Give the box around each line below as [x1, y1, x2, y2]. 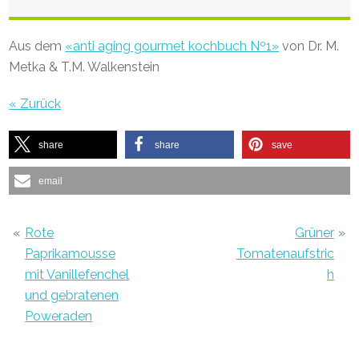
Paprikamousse [25, 245, 116, 261]
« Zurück [9, 95, 62, 111]
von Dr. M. [279, 38, 340, 54]
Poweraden [25, 308, 93, 324]
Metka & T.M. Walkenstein [9, 58, 160, 75]
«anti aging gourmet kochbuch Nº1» [65, 38, 280, 54]
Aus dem [9, 38, 66, 54]
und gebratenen [25, 287, 119, 303]
